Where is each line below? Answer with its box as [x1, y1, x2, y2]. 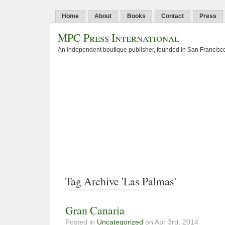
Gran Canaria [65, 203, 125, 218]
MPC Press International [58, 30, 179, 45]
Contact [161, 13, 184, 20]
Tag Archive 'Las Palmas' [65, 174, 176, 189]
